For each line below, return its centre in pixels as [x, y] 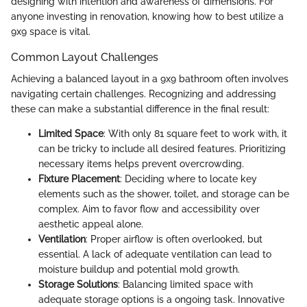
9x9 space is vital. [51, 31]
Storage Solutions [78, 285]
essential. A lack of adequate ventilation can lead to [155, 255]
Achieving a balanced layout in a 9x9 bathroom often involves [150, 79]
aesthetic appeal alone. [91, 224]
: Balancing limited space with [185, 285]
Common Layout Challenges [85, 57]
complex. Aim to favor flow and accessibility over [149, 209]
